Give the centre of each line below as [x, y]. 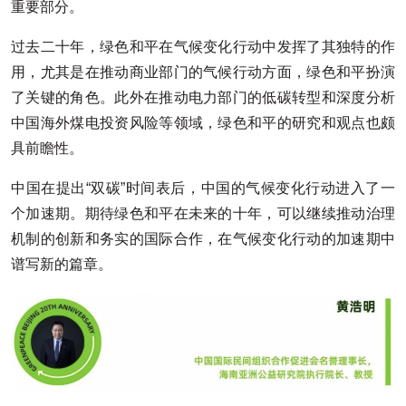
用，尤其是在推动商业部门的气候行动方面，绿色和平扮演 [203, 72]
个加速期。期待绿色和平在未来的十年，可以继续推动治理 [203, 213]
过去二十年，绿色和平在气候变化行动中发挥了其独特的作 [203, 46]
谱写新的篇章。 [62, 264]
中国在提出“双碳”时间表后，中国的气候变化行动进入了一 [203, 188]
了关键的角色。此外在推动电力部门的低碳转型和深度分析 [203, 97]
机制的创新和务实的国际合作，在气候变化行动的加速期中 [203, 238]
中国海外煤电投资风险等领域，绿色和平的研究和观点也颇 [203, 122]
